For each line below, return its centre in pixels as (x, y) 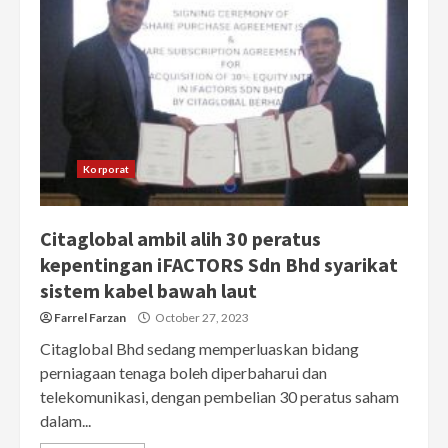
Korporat (106, 169)
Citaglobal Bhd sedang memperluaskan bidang (199, 349)
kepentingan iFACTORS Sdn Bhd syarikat (219, 265)
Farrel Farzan (90, 318)
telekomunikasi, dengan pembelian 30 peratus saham (219, 397)
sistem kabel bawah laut (148, 291)
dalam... (65, 421)
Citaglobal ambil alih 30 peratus (180, 239)
